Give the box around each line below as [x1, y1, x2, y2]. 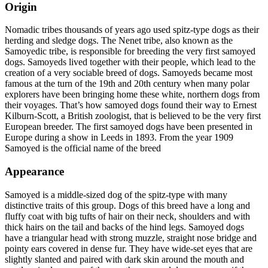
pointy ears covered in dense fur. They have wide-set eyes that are [5, 243, 252, 254]
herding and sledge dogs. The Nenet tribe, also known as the [5, 35, 233, 46]
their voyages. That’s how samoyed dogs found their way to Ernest [5, 100, 257, 111]
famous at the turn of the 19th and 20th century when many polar [5, 78, 249, 89]
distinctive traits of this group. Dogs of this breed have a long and [5, 200, 250, 211]
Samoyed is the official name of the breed [5, 143, 161, 154]
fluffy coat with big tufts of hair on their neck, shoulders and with [5, 211, 250, 221]
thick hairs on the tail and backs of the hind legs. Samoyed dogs [5, 221, 244, 232]
